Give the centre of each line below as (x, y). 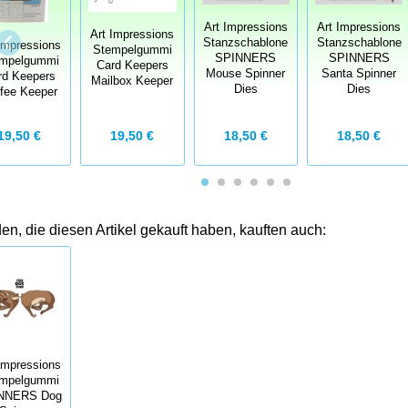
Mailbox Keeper (133, 82)
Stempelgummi (132, 51)
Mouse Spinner (246, 73)
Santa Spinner (359, 73)
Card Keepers (132, 66)
